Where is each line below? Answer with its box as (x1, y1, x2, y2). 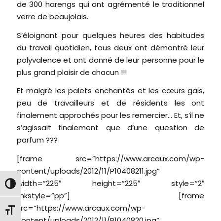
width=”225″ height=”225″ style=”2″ (16, 178, 205, 189)
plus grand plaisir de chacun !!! (16, 67, 127, 77)
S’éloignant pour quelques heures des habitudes (16, 30, 205, 40)
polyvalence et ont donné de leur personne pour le (16, 54, 205, 65)
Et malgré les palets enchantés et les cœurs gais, (16, 85, 205, 96)
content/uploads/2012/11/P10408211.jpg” (16, 166, 160, 177)
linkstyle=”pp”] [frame (16, 190, 205, 201)
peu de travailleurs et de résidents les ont (16, 98, 205, 109)
